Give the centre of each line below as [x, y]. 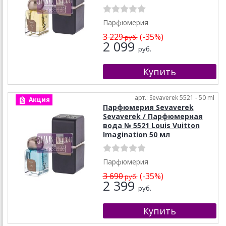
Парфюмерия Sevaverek [148, 107]
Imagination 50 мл [136, 135]
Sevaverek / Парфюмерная [153, 117]
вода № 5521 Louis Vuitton [151, 126]
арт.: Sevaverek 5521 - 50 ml [175, 98]
